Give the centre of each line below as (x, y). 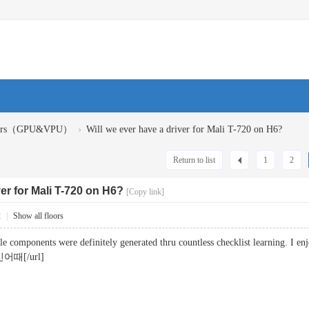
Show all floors (38, 216)
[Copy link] (145, 192)
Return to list (194, 160)
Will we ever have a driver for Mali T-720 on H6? (184, 129)
